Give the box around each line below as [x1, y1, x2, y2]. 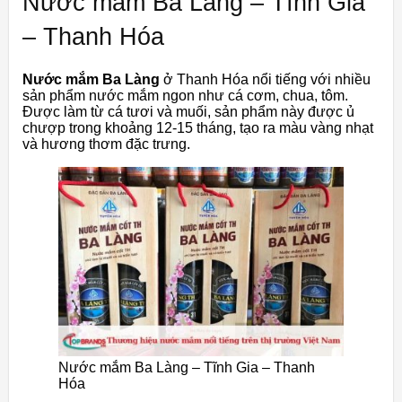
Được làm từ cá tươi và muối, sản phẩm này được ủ [22, 104, 354, 120]
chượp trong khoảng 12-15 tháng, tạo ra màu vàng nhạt [22, 120, 373, 136]
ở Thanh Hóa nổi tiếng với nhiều [160, 72, 371, 88]
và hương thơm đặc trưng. [22, 136, 190, 153]
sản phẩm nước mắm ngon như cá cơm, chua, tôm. [22, 88, 348, 104]
